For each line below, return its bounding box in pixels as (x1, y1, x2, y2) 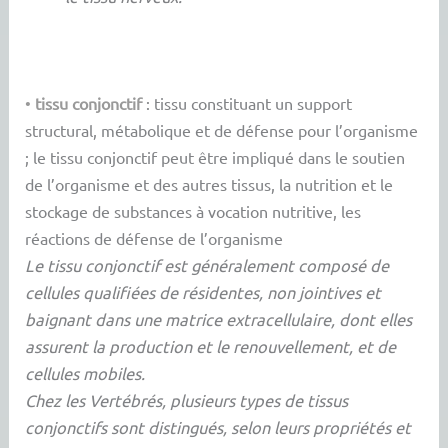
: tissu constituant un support (142, 92, 353, 113)
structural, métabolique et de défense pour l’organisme (25, 119, 419, 140)
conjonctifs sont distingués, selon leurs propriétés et (25, 416, 412, 437)
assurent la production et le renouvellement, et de (25, 335, 397, 356)
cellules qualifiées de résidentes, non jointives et (25, 281, 382, 302)
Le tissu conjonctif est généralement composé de (25, 254, 390, 275)
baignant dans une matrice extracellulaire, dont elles (25, 308, 413, 329)
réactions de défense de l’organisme (25, 227, 284, 248)
